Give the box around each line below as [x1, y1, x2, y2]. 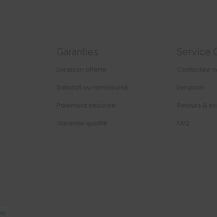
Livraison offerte [56, 65, 107, 75]
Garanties [56, 46, 98, 58]
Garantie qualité [56, 119, 108, 128]
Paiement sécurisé [56, 101, 116, 110]
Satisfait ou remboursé [56, 83, 128, 93]
